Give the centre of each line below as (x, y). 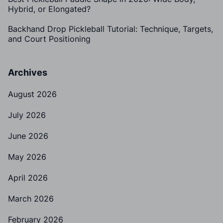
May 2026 (27, 157)
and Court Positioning (49, 39)
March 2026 (31, 198)
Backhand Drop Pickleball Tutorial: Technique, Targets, (111, 29)
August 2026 (32, 94)
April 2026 (28, 177)
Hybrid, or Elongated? (49, 9)
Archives (28, 72)
